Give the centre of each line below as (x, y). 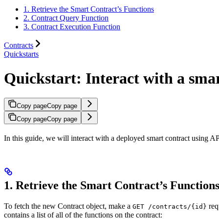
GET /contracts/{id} (170, 207)
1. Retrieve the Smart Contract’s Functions (89, 9)
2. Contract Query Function (66, 18)
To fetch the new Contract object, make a (68, 206)
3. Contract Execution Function (72, 27)
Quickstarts (21, 54)
